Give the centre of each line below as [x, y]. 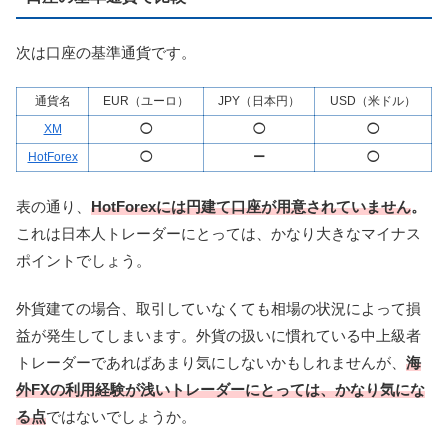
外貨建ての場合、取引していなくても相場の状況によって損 [218, 308]
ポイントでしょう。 [83, 260]
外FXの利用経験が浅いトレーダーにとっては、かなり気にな [220, 389]
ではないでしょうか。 [121, 416]
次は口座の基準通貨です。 [106, 52]
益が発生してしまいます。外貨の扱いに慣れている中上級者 [218, 335]
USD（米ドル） [373, 100]
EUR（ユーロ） [146, 100]
